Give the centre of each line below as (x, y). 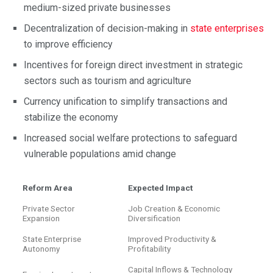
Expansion (41, 218)
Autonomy (41, 248)
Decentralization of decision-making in (107, 28)
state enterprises (227, 28)
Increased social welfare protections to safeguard (130, 138)
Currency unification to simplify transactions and (126, 101)
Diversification (154, 218)
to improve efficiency (68, 44)
